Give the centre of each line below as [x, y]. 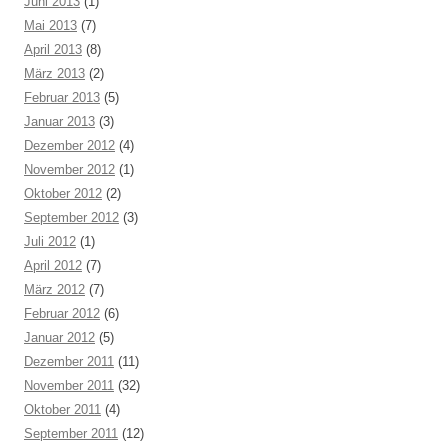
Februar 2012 [62, 313]
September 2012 [71, 217]
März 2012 [54, 289]
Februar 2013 [62, 97]
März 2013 [54, 73]
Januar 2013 [59, 121]
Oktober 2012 [63, 193]
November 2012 [69, 169]
